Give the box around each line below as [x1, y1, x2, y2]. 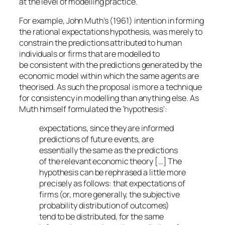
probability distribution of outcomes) [39, 200, 170, 211]
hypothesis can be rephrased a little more [39, 167, 186, 178]
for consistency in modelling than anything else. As [19, 92, 199, 103]
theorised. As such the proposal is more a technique [19, 81, 202, 92]
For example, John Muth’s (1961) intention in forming [19, 15, 204, 26]
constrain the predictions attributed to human [19, 37, 182, 48]
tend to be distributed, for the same [39, 211, 164, 222]
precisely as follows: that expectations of [39, 178, 185, 189]
